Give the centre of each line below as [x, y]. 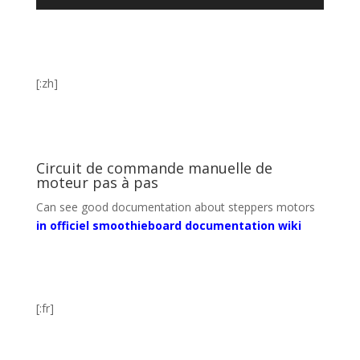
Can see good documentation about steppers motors [175, 207]
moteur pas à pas [97, 182]
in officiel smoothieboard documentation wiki [168, 225]
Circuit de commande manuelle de [154, 168]
